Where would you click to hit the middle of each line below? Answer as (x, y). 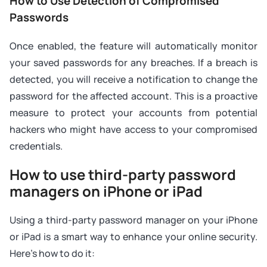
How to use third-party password (123, 175)
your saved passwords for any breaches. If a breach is (133, 63)
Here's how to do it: (52, 254)
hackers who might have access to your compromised (133, 130)
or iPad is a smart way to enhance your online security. (133, 237)
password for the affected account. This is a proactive (133, 96)
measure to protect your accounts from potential (133, 113)
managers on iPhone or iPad (108, 191)
